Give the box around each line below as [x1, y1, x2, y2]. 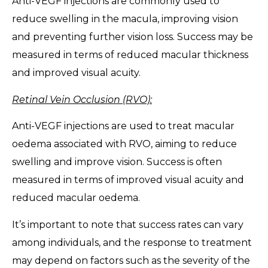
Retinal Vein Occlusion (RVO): [12, 93, 152, 105]
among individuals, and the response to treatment [12, 236, 252, 248]
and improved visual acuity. [12, 67, 141, 79]
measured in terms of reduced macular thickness [12, 49, 248, 61]
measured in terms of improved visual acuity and [12, 174, 244, 186]
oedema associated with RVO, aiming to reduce [12, 138, 237, 150]
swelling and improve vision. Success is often [12, 156, 222, 168]
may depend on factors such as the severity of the [12, 254, 250, 266]
